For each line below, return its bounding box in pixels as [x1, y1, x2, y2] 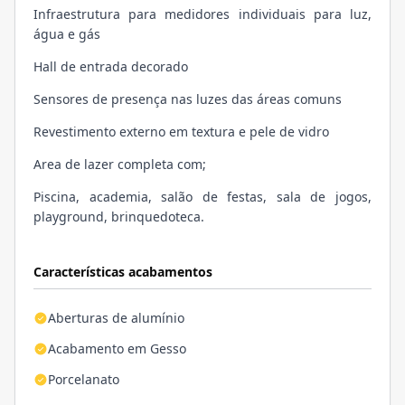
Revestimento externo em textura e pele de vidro [33, 122, 329, 140]
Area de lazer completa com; [33, 155, 206, 173]
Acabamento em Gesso [48, 339, 186, 357]
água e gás [33, 24, 100, 42]
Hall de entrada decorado [33, 57, 188, 75]
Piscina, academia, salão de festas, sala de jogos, [33, 187, 372, 205]
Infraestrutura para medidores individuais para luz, [33, 5, 372, 23]
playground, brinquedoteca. [33, 207, 204, 225]
